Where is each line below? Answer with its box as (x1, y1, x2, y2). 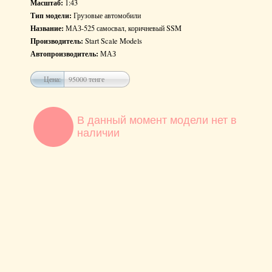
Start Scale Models (83, 36, 142, 46)
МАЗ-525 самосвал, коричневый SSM (64, 23, 182, 33)
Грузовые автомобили (72, 10, 141, 20)
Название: (30, 22, 64, 33)
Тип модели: (30, 10, 72, 21)
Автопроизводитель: (30, 48, 98, 59)
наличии (77, 127, 120, 139)
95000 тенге (69, 74, 104, 84)
